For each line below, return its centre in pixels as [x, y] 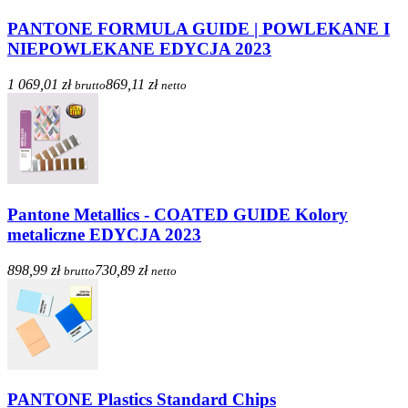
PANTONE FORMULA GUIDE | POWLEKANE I [199, 29]
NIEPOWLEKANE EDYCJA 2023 [139, 49]
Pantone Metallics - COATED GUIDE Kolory [178, 214]
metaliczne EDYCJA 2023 [104, 234]
